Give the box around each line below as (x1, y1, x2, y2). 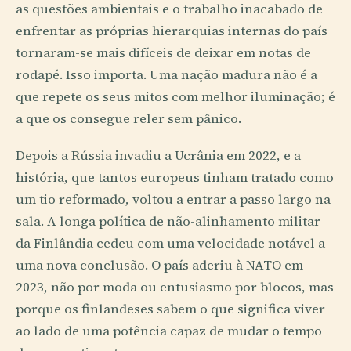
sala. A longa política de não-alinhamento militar (16, 212, 320, 231)
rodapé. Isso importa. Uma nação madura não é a (16, 66, 317, 85)
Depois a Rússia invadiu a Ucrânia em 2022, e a (16, 147, 301, 165)
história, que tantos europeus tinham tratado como (16, 168, 334, 187)
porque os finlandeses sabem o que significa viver (16, 300, 325, 319)
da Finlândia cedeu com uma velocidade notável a (16, 234, 325, 253)
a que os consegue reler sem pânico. (16, 110, 241, 128)
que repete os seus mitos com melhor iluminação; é (16, 88, 335, 107)
